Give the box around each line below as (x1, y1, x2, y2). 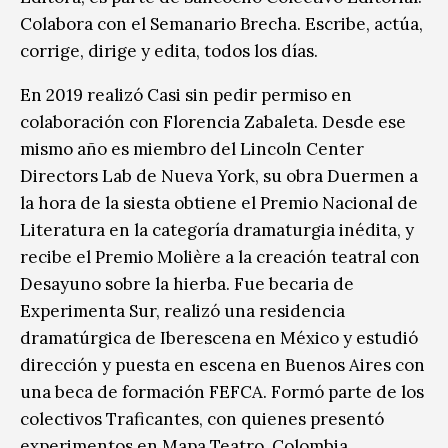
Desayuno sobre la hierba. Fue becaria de (20, 272, 354, 295)
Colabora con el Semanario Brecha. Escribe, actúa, (20, 12, 423, 35)
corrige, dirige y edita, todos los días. (20, 39, 318, 62)
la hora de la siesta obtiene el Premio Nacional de (20, 191, 418, 214)
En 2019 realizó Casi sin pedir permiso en (20, 83, 352, 106)
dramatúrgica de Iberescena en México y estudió (20, 326, 418, 349)
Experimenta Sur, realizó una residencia (20, 299, 345, 322)
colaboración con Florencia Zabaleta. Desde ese (20, 110, 406, 133)
